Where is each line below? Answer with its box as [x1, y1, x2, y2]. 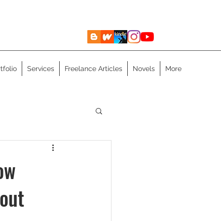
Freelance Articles [65, 65, 122, 73]
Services [27, 65, 54, 73]
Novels [133, 65, 155, 73]
